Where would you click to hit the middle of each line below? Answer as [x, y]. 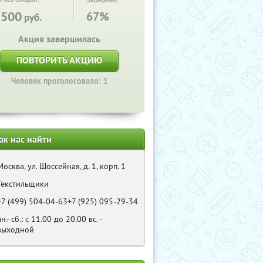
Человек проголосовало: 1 [59, 81]
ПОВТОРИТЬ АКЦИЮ [59, 60]
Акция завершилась [59, 39]
